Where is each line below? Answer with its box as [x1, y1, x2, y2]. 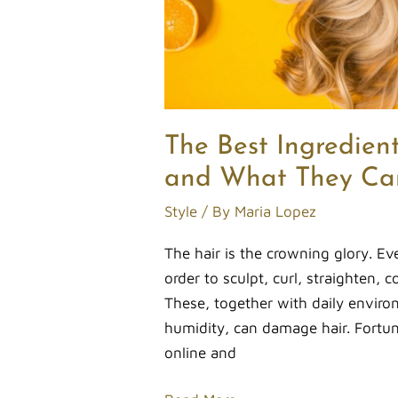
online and [164, 343, 237, 362]
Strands [163, 96, 216, 115]
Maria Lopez [235, 203, 317, 221]
